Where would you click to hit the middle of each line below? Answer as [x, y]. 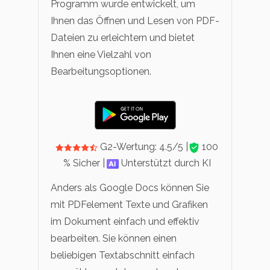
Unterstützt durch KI [165, 163]
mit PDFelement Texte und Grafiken [129, 204]
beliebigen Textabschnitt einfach [123, 255]
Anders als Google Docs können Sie [130, 187]
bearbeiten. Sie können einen [114, 238]
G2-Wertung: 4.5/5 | [143, 146]
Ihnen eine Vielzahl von [101, 54]
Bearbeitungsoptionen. [101, 71]
